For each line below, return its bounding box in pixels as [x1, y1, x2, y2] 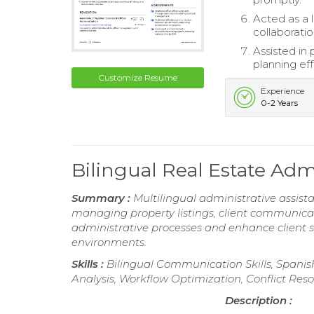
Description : [225, 294, 293, 308]
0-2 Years [261, 97, 299, 109]
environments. [71, 235, 146, 250]
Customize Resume [98, 71, 178, 83]
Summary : [71, 191, 133, 205]
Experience [261, 86, 305, 97]
